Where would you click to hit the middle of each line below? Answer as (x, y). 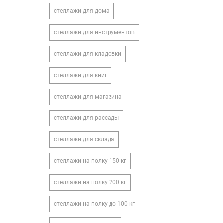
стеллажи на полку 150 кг (90, 161)
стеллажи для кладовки (87, 54)
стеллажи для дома (81, 11)
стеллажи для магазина (88, 97)
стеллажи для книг (80, 75)
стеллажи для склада (84, 139)
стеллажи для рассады (86, 118)
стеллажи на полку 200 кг (90, 182)
